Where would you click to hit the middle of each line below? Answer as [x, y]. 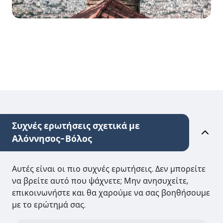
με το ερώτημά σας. [49, 205]
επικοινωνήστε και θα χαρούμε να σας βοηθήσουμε [111, 193]
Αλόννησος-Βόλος [52, 139]
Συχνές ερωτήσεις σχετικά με [76, 126]
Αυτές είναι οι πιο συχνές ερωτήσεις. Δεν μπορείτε [109, 169]
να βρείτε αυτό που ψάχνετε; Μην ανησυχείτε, [100, 181]
